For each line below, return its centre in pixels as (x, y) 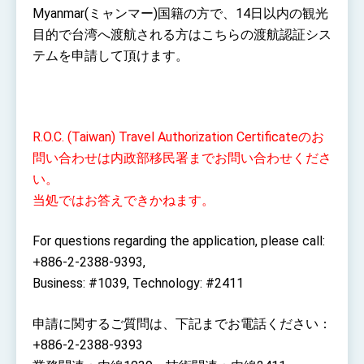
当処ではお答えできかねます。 (123, 200)
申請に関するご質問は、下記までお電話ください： (182, 323)
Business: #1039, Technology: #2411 (138, 283)
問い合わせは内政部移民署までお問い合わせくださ (182, 158)
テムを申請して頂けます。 (110, 55)
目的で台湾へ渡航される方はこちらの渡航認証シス (182, 34)
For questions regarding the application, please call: (179, 240)
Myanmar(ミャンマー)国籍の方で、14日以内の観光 (180, 13)
